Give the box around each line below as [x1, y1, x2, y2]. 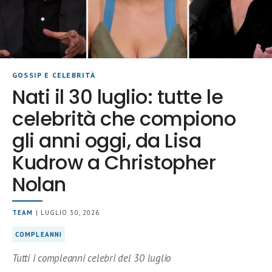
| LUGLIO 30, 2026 [33, 208, 100, 217]
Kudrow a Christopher [12, 148, 216, 176]
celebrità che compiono [12, 104, 236, 132]
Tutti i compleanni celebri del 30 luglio [12, 251, 171, 265]
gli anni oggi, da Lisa [12, 126, 202, 154]
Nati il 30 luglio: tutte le [12, 83, 223, 110]
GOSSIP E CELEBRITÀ [12, 70, 96, 80]
